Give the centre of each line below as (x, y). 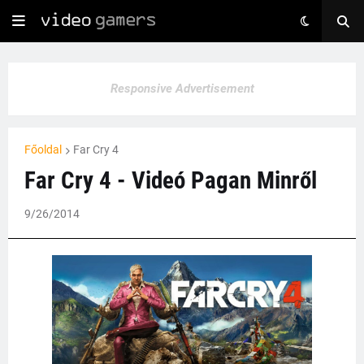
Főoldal (43, 149)
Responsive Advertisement (182, 89)
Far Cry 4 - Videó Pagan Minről (171, 180)
